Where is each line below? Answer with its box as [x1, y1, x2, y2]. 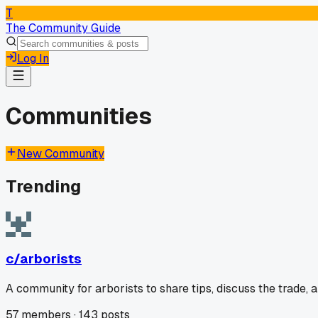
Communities [6, 102, 152, 131]
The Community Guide [6, 21, 121, 35]
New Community [17, 146, 104, 161]
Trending [6, 175, 81, 197]
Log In [17, 51, 49, 66]
